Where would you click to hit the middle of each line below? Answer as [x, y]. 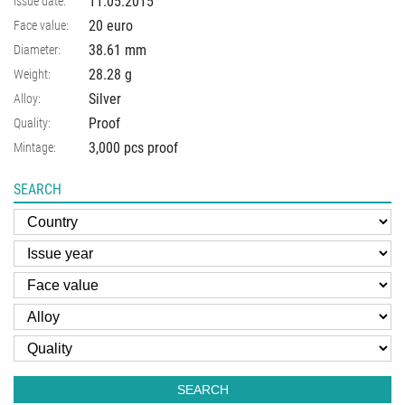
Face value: [41, 25]
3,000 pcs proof [133, 147]
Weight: [32, 74]
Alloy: [27, 98]
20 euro [111, 25]
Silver [105, 99]
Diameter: [37, 49]
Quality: [32, 122]
